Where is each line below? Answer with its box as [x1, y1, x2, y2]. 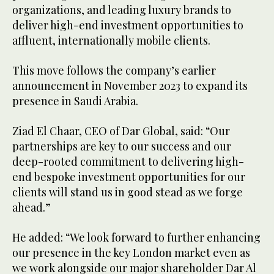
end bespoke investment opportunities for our [12, 169, 245, 185]
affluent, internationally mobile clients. [12, 33, 213, 48]
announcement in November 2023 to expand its [12, 78, 248, 94]
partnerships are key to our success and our [12, 139, 231, 154]
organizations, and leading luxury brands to [12, 2, 231, 18]
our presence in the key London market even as [12, 245, 250, 261]
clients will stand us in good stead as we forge [12, 185, 243, 200]
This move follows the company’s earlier [12, 63, 216, 78]
